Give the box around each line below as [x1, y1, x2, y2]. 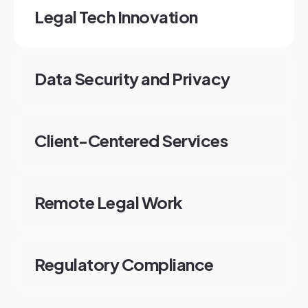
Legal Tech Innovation [34, 6, 198, 27]
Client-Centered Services [34, 130, 228, 151]
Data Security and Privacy [34, 68, 230, 89]
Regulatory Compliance [34, 254, 214, 274]
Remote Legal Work [34, 192, 183, 212]
